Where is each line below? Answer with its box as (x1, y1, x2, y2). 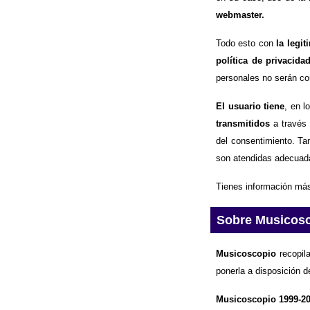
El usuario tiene (216, 100, 285, 111)
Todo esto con (216, 37, 277, 48)
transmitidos (216, 118, 270, 129)
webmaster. (216, 9, 264, 20)
